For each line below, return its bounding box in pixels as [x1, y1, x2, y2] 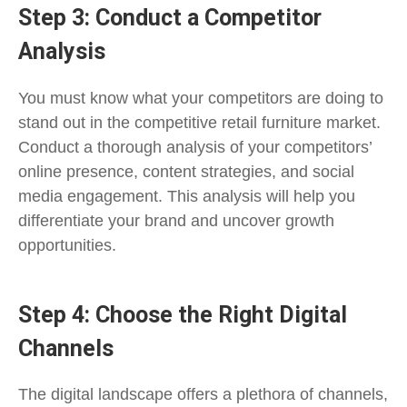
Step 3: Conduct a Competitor [18, 5, 322, 32]
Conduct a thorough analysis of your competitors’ [18, 136, 372, 156]
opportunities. [18, 234, 116, 254]
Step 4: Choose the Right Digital [18, 301, 347, 328]
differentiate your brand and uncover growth [18, 210, 334, 230]
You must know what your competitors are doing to [18, 87, 383, 107]
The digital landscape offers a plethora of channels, [18, 383, 388, 403]
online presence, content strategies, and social [18, 161, 354, 181]
